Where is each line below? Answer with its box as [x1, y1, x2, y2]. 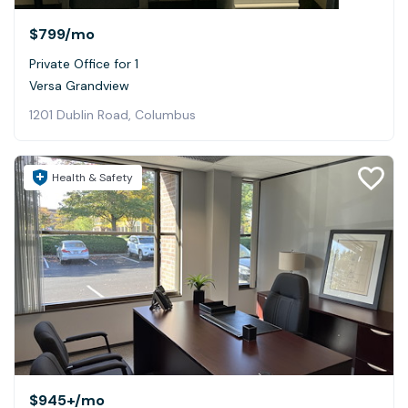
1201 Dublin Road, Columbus [29, 107, 196, 124]
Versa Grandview [29, 77, 129, 95]
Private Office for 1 [29, 56, 138, 73]
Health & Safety [52, 170, 133, 186]
